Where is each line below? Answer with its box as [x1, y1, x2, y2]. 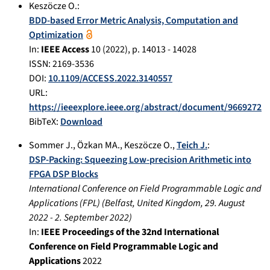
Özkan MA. [77, 138, 120, 152]
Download [60, 115, 102, 128]
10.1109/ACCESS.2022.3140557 [48, 71, 172, 85]
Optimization [29, 28, 83, 42]
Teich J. [177, 138, 207, 152]
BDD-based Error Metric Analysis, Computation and [29, 13, 238, 27]
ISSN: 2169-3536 [29, 57, 94, 71]
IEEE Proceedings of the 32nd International [41, 225, 219, 239]
